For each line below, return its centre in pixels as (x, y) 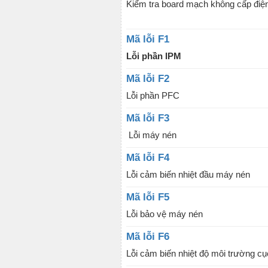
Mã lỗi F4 (148, 158)
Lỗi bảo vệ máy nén (165, 214)
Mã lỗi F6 (148, 237)
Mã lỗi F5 (148, 197)
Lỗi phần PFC (153, 95)
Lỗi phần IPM (155, 56)
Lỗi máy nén (151, 135)
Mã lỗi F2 (148, 79)
